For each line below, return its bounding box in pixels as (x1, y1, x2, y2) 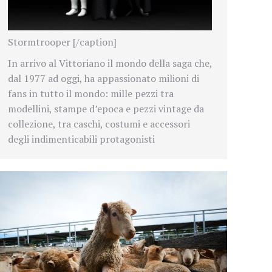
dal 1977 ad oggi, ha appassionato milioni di (8, 71, 199, 85)
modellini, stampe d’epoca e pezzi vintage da (8, 101, 204, 115)
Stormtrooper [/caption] (8, 35, 117, 49)
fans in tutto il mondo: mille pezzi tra (8, 86, 174, 100)
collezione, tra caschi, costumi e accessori (8, 117, 190, 131)
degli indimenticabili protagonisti (8, 132, 155, 146)
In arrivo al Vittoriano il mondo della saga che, (8, 56, 212, 70)
